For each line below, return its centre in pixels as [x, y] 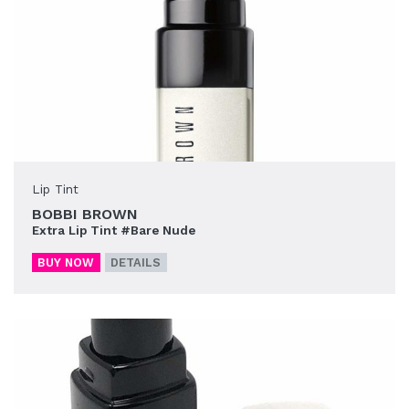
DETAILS [136, 262]
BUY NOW [66, 262]
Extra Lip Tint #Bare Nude [114, 230]
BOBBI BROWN [85, 214]
